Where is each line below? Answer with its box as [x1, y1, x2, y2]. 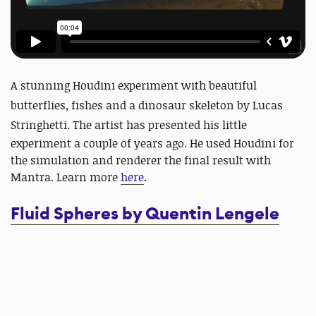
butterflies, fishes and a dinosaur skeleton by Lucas [11, 97, 283, 114]
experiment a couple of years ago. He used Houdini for [11, 135, 294, 152]
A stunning [11, 78, 73, 94]
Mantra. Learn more [11, 169, 121, 186]
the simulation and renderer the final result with [11, 152, 271, 169]
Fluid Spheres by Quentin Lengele [11, 202, 279, 226]
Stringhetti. [11, 117, 73, 133]
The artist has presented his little [73, 117, 247, 133]
